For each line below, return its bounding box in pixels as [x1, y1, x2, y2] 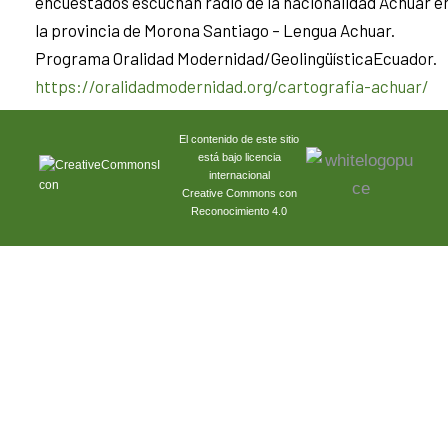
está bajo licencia [197, 151, 281, 164]
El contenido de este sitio [179, 133, 300, 146]
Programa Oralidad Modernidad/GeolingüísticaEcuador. [35, 48, 437, 69]
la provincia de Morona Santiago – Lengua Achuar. [35, 20, 395, 41]
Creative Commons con [181, 187, 297, 200]
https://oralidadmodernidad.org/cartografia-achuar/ [35, 76, 429, 97]
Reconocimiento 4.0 [191, 205, 288, 218]
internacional [208, 169, 270, 182]
